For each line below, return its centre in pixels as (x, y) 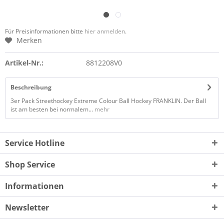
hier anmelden (105, 31)
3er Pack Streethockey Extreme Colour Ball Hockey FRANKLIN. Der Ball (108, 101)
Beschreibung (31, 87)
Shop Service (30, 164)
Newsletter (27, 207)
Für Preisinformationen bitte (45, 31)
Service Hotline (35, 143)
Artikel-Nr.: (24, 63)
